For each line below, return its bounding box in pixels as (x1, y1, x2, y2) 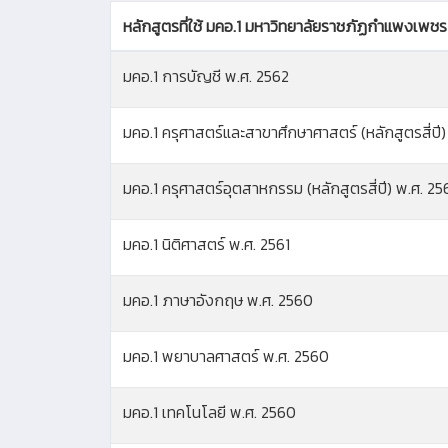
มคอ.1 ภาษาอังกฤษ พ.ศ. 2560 (123, 288, 313, 313)
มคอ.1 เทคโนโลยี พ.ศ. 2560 (123, 400, 296, 425)
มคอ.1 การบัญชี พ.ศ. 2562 (123, 64, 289, 89)
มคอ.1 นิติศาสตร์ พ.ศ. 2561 (123, 232, 290, 257)
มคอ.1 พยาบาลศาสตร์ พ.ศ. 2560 (123, 344, 329, 369)
